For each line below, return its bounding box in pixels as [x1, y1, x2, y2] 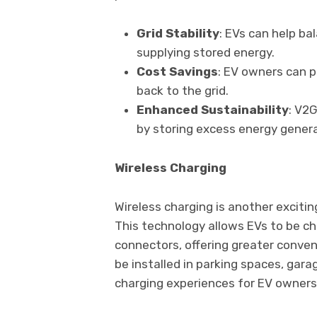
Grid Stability [136, 26, 219, 41]
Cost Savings [136, 64, 218, 79]
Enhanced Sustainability [136, 103, 289, 117]
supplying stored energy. [136, 45, 275, 60]
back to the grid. [136, 83, 229, 98]
